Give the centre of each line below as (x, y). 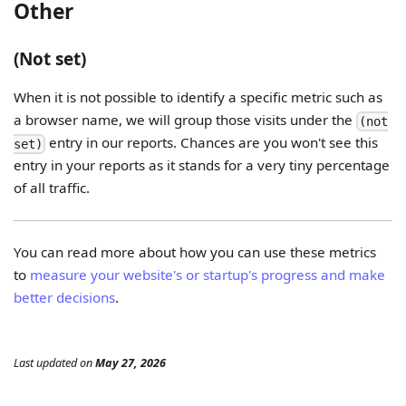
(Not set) (50, 58)
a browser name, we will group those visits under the (185, 119)
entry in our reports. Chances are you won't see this (212, 142)
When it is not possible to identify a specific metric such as (198, 97)
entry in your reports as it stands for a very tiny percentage (202, 164)
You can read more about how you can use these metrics (195, 252)
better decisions (65, 298)
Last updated (46, 362)
